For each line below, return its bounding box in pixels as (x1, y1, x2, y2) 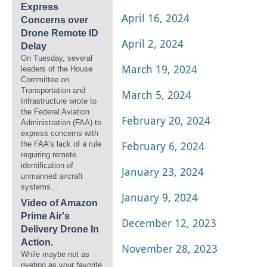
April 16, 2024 (122, 11, 190, 25)
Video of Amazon (21, 198, 98, 208)
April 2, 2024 (122, 36, 184, 51)
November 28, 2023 (122, 241, 218, 256)
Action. (21, 237, 53, 247)
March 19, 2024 (122, 62, 197, 76)
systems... (21, 182, 58, 191)
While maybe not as (21, 250, 89, 259)
